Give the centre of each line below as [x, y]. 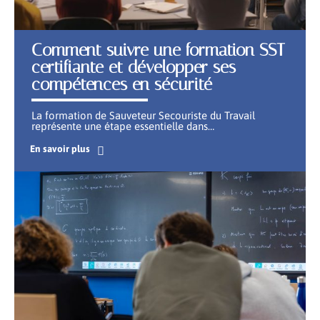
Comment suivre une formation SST [158, 50]
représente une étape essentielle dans [120, 126]
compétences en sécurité [122, 84]
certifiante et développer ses [134, 67]
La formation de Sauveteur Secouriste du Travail [143, 115]
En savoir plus [60, 148]
